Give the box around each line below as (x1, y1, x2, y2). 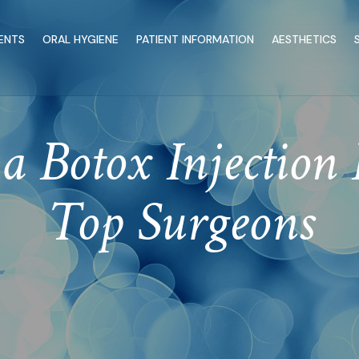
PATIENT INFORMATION (135, 32, 254, 47)
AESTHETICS (271, 32, 337, 47)
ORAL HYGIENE (42, 32, 119, 47)
